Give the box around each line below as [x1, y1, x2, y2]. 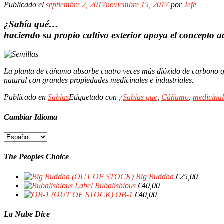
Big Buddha [136, 172, 174, 181]
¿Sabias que [119, 93, 157, 102]
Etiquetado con [69, 93, 119, 102]
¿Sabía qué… [4, 18, 58, 29]
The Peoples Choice [4, 152, 69, 161]
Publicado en [4, 93, 48, 102]
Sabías [48, 93, 69, 102]
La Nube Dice [4, 209, 50, 218]
